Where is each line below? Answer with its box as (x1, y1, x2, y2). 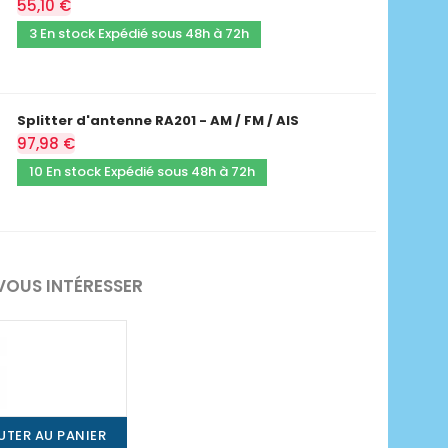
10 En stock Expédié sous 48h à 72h (28, 161, 255, 181)
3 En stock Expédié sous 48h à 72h (28, 23, 249, 43)
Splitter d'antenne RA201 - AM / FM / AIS (16, 110, 299, 130)
